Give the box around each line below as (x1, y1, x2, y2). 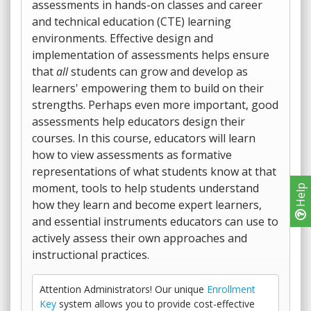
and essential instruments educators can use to (32, 214, 278, 229)
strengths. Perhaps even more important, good (32, 97, 278, 112)
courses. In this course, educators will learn (32, 131, 255, 146)
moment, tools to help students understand (32, 180, 259, 196)
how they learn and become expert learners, (32, 197, 262, 212)
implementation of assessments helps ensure (32, 47, 269, 62)
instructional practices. (32, 247, 149, 262)
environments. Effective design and (32, 31, 213, 46)
